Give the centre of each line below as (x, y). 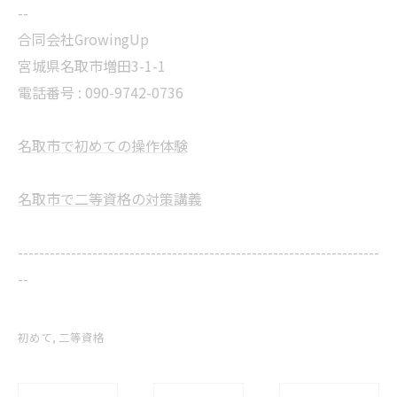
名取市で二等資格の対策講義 (110, 198)
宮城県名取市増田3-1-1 (92, 65)
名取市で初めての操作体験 (103, 145)
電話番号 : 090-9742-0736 (101, 92)
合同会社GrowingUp (83, 39)
